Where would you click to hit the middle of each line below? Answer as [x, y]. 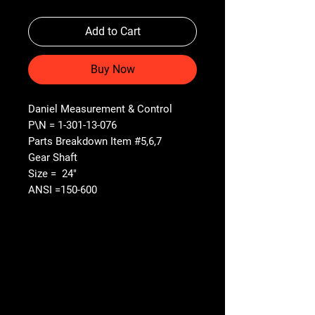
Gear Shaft [53, 157]
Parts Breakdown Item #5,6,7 [95, 141]
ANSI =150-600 [63, 189]
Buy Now [112, 69]
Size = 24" [52, 173]
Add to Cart [112, 31]
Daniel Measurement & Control [102, 109]
